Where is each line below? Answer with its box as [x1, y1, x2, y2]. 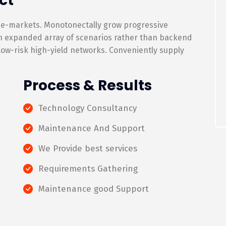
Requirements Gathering [38, 163, 138, 174]
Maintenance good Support [38, 184, 149, 194]
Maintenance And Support [38, 123, 145, 134]
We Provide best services [38, 143, 137, 154]
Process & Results [23, 76, 152, 95]
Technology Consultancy [38, 103, 137, 114]
